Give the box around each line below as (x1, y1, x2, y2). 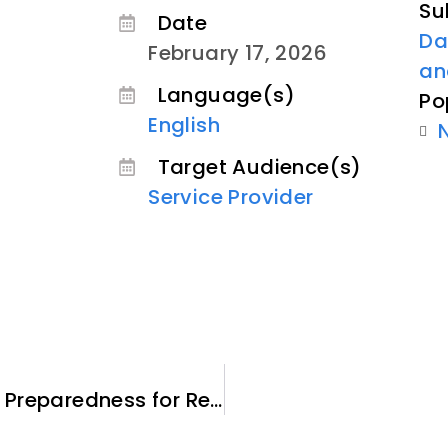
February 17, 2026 (148, 38, 328, 67)
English (148, 110, 221, 139)
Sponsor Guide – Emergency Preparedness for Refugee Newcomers (210, 386, 223, 415)
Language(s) (157, 80, 296, 109)
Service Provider (148, 182, 314, 211)
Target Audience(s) (157, 152, 362, 181)
